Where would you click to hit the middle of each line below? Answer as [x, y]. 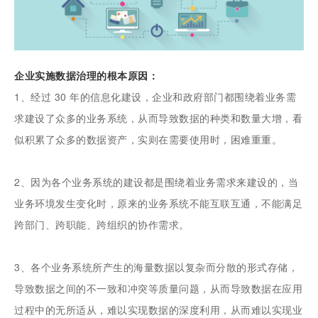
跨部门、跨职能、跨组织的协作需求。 [102, 225]
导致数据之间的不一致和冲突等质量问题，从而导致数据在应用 [159, 289]
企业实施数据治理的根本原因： [87, 76]
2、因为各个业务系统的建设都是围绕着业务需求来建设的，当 [157, 182]
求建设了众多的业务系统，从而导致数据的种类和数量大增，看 [159, 118]
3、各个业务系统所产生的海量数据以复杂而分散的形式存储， [157, 267]
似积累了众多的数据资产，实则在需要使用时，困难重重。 [148, 139]
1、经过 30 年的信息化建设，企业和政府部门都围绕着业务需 [155, 97]
